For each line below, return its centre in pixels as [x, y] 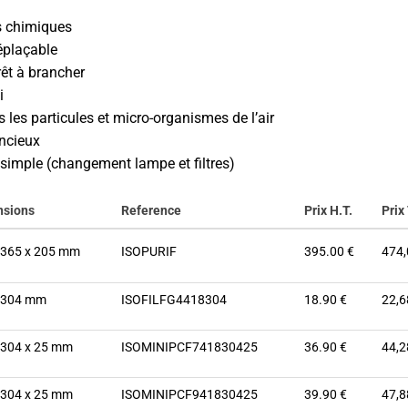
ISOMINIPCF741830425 [189, 347]
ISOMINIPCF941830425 [189, 394]
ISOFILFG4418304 [174, 299]
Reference [151, 210]
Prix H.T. [328, 210]
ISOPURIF [149, 251]
